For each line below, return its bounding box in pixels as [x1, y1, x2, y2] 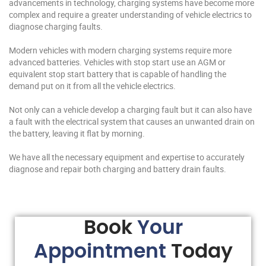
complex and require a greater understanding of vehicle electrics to [9, 8, 252, 20]
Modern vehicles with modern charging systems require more [9, 44, 232, 56]
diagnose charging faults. [9, 20, 104, 32]
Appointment [33, 242, 166, 262]
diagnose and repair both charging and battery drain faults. [9, 163, 226, 175]
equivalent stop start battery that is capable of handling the [9, 68, 226, 80]
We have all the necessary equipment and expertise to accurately [9, 151, 245, 163]
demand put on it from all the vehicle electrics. [9, 80, 176, 91]
